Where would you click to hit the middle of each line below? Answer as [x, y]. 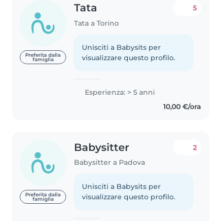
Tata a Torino [97, 23]
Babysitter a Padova [110, 163]
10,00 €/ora [182, 106]
